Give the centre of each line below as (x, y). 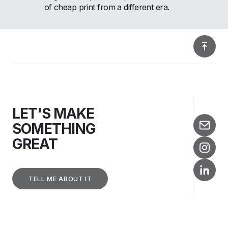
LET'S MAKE (53, 113)
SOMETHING (54, 129)
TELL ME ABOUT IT (60, 178)
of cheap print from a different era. (107, 7)
